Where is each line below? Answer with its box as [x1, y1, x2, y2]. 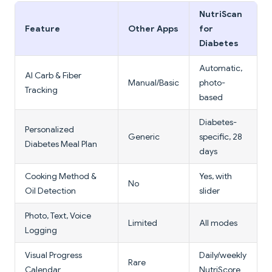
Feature [25, 23, 60, 35]
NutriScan [199, 8, 242, 20]
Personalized [25, 124, 74, 135]
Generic [128, 131, 160, 143]
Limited [128, 217, 157, 229]
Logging [25, 225, 57, 236]
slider [199, 185, 220, 197]
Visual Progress [25, 250, 82, 261]
